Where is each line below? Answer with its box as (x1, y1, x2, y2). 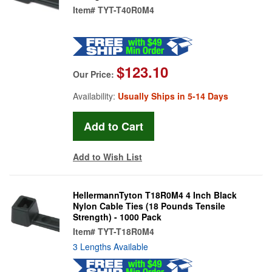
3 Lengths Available (73, 240, 148, 253)
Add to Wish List (73, 150, 142, 163)
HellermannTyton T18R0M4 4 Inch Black (73, 188, 237, 201)
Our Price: (73, 67, 117, 80)
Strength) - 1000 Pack (73, 210, 161, 223)
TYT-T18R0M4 (98, 225, 154, 237)
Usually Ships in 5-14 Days (118, 89, 228, 102)
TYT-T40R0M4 (98, 3, 154, 16)
